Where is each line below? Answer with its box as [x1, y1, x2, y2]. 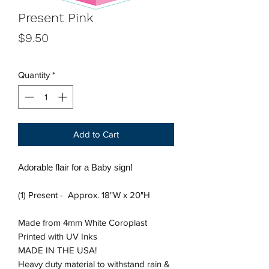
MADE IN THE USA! [18, 244, 97, 255]
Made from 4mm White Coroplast [18, 217, 147, 228]
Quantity [18, 70, 50, 80]
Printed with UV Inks [18, 231, 97, 241]
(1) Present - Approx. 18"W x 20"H [18, 189, 150, 200]
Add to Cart [73, 128, 119, 139]
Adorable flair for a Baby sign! [18, 162, 135, 172]
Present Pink [18, 10, 94, 26]
